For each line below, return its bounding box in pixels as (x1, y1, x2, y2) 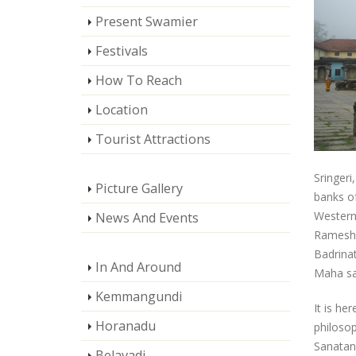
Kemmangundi (95, 288, 183, 305)
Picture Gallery (95, 180, 183, 197)
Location (95, 101, 148, 118)
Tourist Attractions (95, 130, 211, 148)
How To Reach (95, 72, 182, 89)
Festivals (95, 42, 148, 60)
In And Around (95, 258, 181, 276)
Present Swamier (95, 13, 198, 30)
